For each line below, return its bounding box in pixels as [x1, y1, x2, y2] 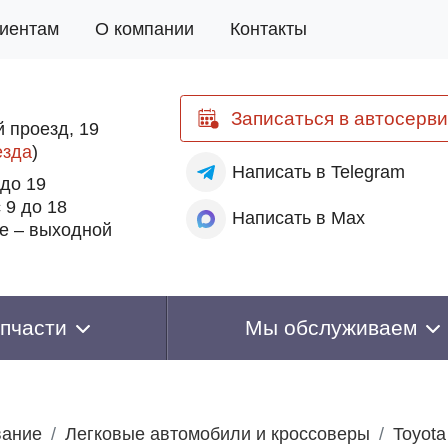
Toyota [393, 424, 446, 444]
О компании [95, 19, 194, 39]
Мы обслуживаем [244, 316, 417, 339]
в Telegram [310, 161, 405, 182]
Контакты [230, 19, 307, 39]
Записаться [230, 107, 334, 129]
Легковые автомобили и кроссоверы [65, 424, 370, 444]
